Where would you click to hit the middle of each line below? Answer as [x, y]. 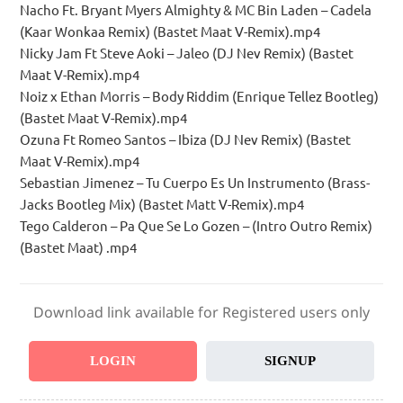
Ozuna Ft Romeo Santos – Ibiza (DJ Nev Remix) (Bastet [186, 139]
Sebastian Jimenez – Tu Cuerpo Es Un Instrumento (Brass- [195, 183]
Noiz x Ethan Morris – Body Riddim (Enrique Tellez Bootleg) [200, 96]
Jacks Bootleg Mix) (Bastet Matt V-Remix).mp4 [162, 204]
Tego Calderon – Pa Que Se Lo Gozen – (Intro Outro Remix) [197, 226]
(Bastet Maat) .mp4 [79, 247]
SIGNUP [290, 360]
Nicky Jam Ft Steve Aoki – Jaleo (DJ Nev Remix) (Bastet [187, 53]
